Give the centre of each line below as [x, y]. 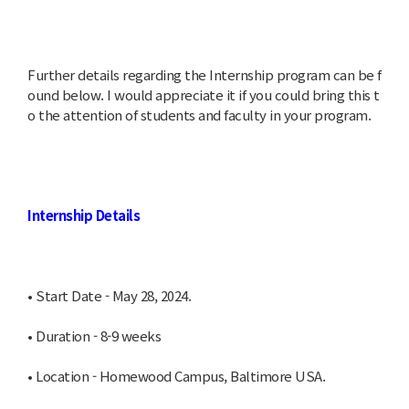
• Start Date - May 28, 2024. [109, 295]
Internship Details [84, 215]
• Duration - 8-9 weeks [94, 336]
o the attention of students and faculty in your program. [199, 115]
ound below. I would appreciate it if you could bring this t [204, 94]
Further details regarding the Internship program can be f [204, 74]
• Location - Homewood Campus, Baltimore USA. [176, 376]
